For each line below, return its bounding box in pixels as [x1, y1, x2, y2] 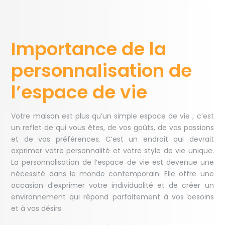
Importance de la [11, 36, 167, 62]
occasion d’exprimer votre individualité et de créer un [11, 180, 214, 191]
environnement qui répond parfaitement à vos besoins [11, 192, 214, 202]
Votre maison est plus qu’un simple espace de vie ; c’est [11, 111, 214, 122]
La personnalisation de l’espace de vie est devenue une [11, 157, 214, 168]
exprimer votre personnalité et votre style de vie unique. [11, 146, 214, 156]
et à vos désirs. [11, 203, 63, 214]
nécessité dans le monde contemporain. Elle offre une [11, 169, 214, 179]
